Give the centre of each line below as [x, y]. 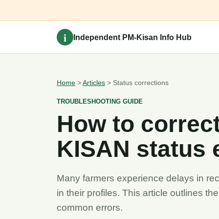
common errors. [90, 208]
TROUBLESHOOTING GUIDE [100, 101]
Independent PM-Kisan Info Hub [132, 37]
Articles [94, 83]
